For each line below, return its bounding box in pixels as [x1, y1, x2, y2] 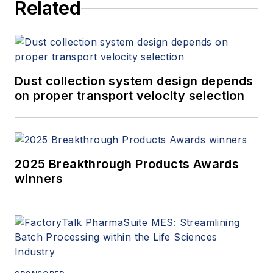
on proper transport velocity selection [15, 88, 245, 104]
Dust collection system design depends [15, 74, 253, 89]
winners [15, 171, 63, 186]
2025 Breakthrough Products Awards [15, 157, 239, 172]
